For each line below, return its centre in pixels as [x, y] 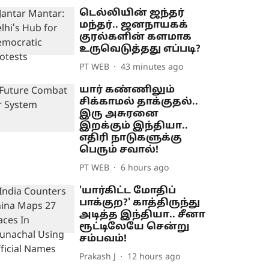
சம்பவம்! [103, 239]
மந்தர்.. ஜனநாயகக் [134, 26]
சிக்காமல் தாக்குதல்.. [139, 102]
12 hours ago [154, 257]
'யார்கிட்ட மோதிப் [128, 191]
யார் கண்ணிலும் [127, 90]
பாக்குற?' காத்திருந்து [140, 203]
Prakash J [98, 257]
